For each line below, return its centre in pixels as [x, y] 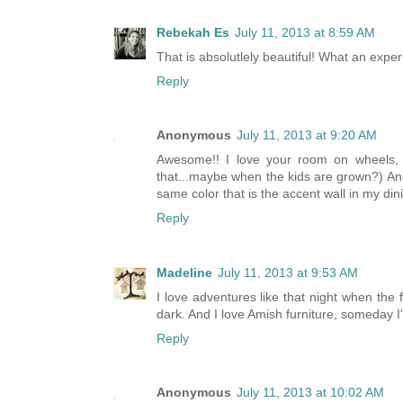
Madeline [184, 272]
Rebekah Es [193, 32]
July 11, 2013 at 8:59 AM [305, 32]
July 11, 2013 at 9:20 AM [307, 135]
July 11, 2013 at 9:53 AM [288, 272]
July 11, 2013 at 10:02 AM [310, 393]
